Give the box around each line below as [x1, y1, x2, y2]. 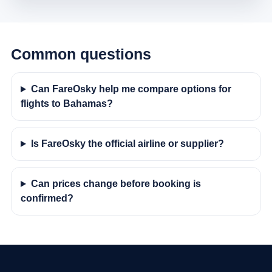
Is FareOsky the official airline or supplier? [30, 138, 224, 149]
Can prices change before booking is [30, 178, 201, 189]
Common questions [10, 46, 151, 63]
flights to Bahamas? [20, 98, 113, 109]
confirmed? [20, 193, 73, 204]
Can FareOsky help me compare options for [30, 84, 231, 95]
